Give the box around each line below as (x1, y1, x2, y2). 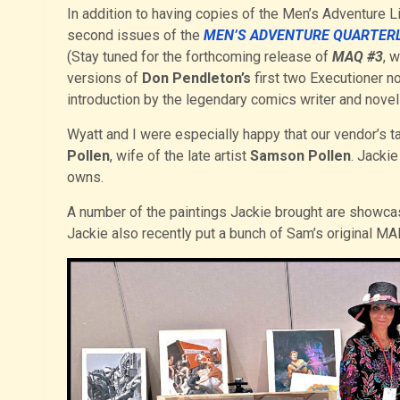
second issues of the (66, 27, 204, 45)
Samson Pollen (249, 147, 351, 165)
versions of (66, 70, 142, 87)
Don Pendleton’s (141, 70, 251, 87)
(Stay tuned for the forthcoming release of (66, 48, 332, 66)
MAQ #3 (331, 48, 383, 66)
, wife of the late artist (109, 147, 250, 165)
